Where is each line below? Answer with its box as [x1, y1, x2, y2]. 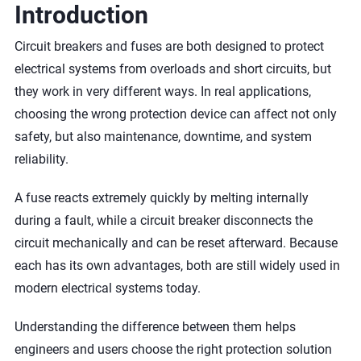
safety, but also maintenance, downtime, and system [14, 129, 312, 144]
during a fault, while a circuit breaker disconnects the [14, 213, 313, 228]
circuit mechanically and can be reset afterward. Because [14, 235, 338, 251]
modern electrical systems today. [14, 280, 201, 296]
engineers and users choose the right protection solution [14, 342, 332, 357]
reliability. [14, 151, 68, 167]
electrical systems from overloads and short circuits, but [14, 61, 331, 77]
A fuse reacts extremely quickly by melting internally [14, 190, 309, 205]
